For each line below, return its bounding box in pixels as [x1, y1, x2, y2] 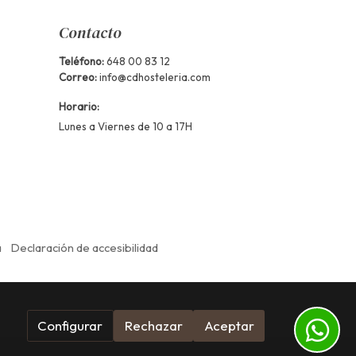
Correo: [58, 70, 97, 83]
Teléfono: [58, 54, 106, 68]
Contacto [58, 21, 122, 44]
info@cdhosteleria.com [99, 70, 211, 83]
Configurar [37, 317, 103, 335]
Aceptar [203, 317, 254, 335]
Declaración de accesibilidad [10, 240, 158, 256]
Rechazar [124, 317, 183, 335]
